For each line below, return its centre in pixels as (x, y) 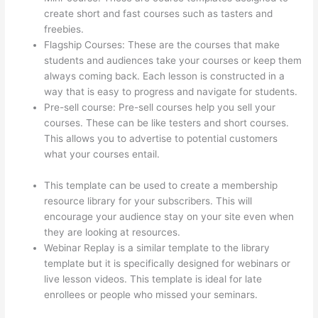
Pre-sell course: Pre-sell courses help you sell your (160, 108)
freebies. (64, 29)
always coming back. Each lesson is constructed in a (165, 76)
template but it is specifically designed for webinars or (168, 264)
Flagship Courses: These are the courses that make (162, 45)
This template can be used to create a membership (161, 186)
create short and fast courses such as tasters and (159, 14)
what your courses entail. (104, 154)
